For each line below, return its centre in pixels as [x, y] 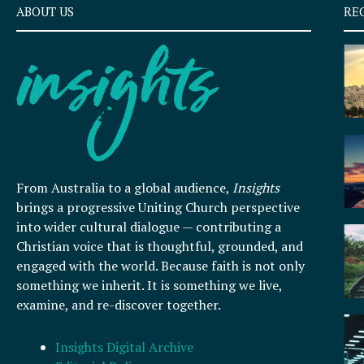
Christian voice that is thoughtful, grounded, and [160, 247]
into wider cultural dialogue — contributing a [149, 227]
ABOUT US [45, 12]
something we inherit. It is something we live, [149, 286]
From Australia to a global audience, [124, 188]
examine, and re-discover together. [119, 305]
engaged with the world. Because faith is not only [160, 266]
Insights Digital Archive [124, 347]
